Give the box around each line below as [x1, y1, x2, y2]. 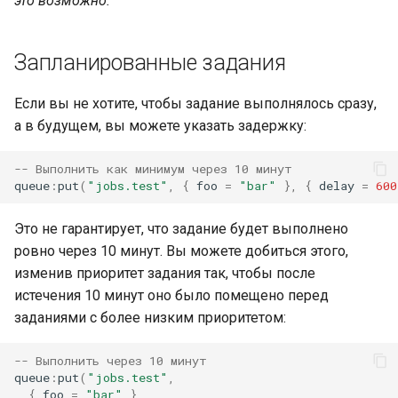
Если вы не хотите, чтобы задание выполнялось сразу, [14, 95, 377, 112]
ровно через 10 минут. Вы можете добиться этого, [14, 243, 348, 259]
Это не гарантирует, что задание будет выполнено [14, 220, 348, 237]
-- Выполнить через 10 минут [14, 352, 206, 369]
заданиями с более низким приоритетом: [14, 309, 286, 326]
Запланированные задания [14, 50, 286, 76]
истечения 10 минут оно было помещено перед [14, 287, 329, 304]
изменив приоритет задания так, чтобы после [14, 265, 315, 282]
